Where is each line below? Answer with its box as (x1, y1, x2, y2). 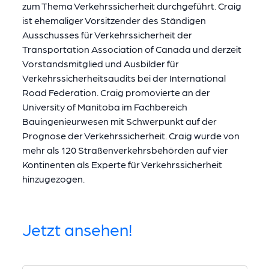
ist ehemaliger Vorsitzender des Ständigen (22, 14, 206, 26)
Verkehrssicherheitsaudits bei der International (22, 71, 226, 83)
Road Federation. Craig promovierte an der (22, 86, 210, 98)
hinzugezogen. (22, 172, 85, 184)
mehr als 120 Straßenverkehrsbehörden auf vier (22, 144, 228, 156)
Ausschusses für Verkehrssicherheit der (22, 28, 192, 40)
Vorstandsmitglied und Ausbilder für (22, 57, 179, 69)
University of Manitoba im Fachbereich (22, 100, 187, 112)
